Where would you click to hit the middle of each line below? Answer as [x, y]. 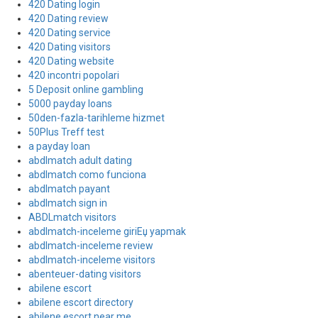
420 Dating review [68, 18]
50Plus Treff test [66, 132]
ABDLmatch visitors [72, 217]
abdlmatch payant [69, 189]
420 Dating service [70, 33]
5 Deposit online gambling [86, 89]
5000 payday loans [70, 104]
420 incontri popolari [74, 75]
